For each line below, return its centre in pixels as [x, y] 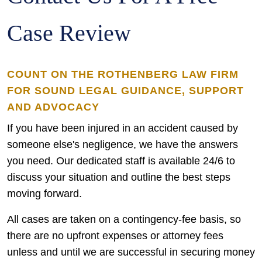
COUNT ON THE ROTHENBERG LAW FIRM [123, 74]
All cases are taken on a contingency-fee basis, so [124, 219]
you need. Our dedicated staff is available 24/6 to [121, 161]
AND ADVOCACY [53, 107]
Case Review [69, 33]
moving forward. [44, 194]
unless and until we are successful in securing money [131, 252]
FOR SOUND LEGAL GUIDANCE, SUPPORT [125, 91]
